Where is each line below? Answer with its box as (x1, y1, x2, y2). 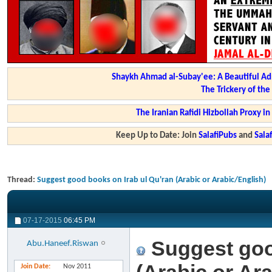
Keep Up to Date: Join (116, 131, 199, 140)
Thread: (7, 175, 37, 185)
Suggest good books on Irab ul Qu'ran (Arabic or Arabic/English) (37, 175, 266, 185)
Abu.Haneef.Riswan (27, 239, 99, 248)
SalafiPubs (199, 131, 237, 140)
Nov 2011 (63, 263, 91, 270)
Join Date (21, 263, 49, 270)
